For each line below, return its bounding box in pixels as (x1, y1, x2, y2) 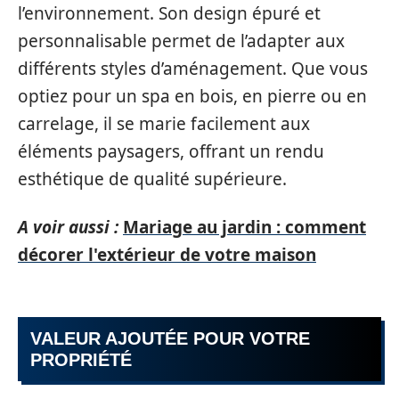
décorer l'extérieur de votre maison (18, 242, 316, 266)
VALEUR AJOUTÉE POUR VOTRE (30, 329, 310, 348)
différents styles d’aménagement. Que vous (18, 57, 368, 80)
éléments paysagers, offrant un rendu (18, 140, 324, 163)
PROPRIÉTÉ (30, 350, 132, 370)
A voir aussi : (18, 215, 118, 239)
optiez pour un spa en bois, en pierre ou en (18, 85, 367, 108)
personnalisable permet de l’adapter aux (18, 29, 345, 53)
